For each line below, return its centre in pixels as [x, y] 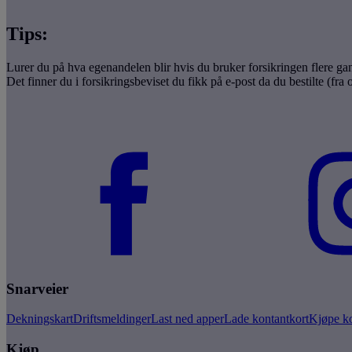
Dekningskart [40, 319]
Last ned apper [187, 319]
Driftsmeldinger [112, 319]
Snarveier [37, 288]
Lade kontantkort [266, 319]
